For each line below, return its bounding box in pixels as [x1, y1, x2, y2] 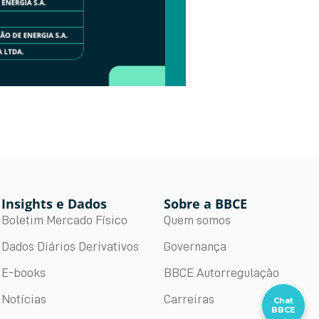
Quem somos [164, 214, 231, 227]
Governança [164, 240, 227, 253]
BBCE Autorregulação [164, 266, 280, 280]
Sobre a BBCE [164, 195, 248, 213]
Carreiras [164, 293, 215, 306]
